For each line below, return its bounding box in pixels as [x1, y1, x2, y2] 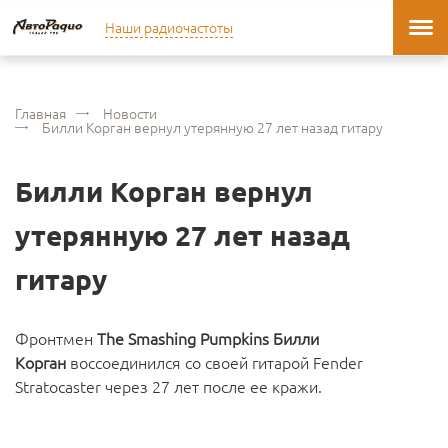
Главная [15, 103, 66, 123]
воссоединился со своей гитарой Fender [66, 351, 363, 373]
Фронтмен [15, 327, 97, 349]
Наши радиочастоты [105, 17, 233, 37]
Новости [103, 103, 157, 123]
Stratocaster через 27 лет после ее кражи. [15, 375, 322, 397]
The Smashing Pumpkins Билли [97, 327, 319, 349]
